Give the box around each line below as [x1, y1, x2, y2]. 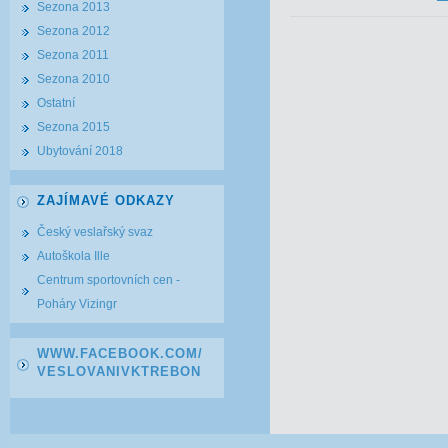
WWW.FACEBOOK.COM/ [37, 346, 203, 361]
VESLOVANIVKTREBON [37, 364, 201, 379]
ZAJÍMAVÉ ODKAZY [37, 193, 175, 208]
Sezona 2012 [37, 24, 110, 38]
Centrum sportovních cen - [37, 273, 180, 287]
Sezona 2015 [37, 120, 110, 134]
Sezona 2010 [37, 72, 110, 86]
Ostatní [37, 96, 75, 110]
